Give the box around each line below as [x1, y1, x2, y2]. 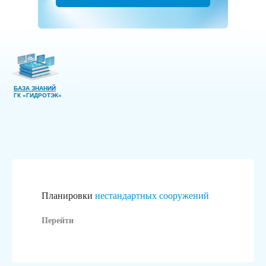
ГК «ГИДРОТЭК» [14, 91, 62, 99]
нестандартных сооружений [95, 190, 209, 201]
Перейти [42, 216, 74, 225]
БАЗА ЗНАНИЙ [14, 84, 56, 91]
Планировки [42, 190, 95, 201]
